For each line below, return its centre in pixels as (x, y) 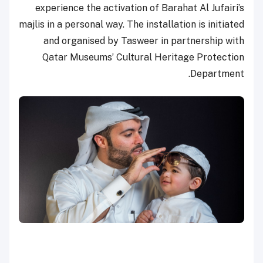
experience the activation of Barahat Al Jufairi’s (140, 8)
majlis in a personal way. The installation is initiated (131, 24)
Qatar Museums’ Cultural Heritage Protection (143, 57)
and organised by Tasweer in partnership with (144, 41)
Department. (217, 73)
